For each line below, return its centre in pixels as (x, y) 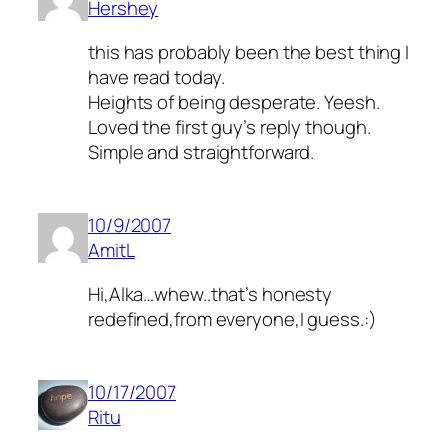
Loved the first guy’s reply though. (229, 126)
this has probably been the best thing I (249, 51)
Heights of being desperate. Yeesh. (234, 101)
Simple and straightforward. (201, 151)
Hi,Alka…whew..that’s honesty (210, 293)
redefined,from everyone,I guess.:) (232, 318)
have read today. (156, 76)
